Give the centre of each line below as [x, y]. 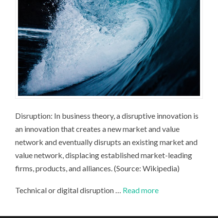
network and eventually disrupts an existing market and [107, 142]
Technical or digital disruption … [69, 190]
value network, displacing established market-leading [104, 155]
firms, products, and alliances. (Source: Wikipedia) [98, 168]
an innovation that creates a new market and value [98, 129]
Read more [141, 190]
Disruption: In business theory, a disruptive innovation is [107, 116]
